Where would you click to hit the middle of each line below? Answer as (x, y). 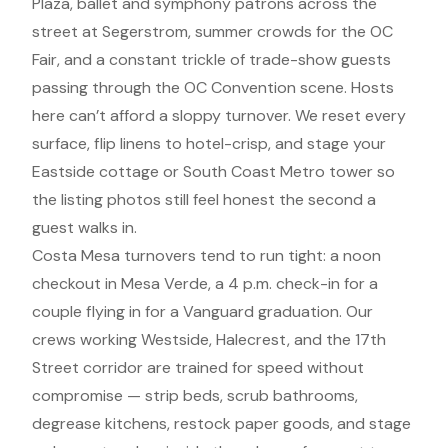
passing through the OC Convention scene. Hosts (213, 87)
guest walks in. (84, 227)
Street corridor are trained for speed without (198, 367)
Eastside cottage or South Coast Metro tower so (213, 171)
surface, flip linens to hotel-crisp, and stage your (209, 143)
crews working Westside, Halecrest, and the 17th (209, 339)
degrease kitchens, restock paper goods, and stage (221, 423)
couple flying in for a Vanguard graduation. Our (202, 311)
